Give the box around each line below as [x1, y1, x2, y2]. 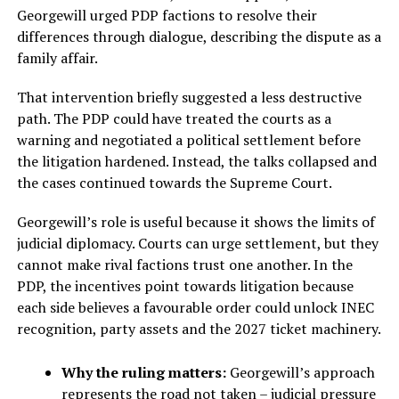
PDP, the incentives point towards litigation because [16, 276, 354, 297]
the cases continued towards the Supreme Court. [16, 173, 332, 193]
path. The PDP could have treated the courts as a [16, 109, 331, 129]
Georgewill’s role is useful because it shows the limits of [16, 212, 375, 232]
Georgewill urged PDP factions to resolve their [16, 5, 317, 26]
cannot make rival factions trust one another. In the [16, 255, 353, 275]
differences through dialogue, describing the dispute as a [16, 27, 381, 47]
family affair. [16, 48, 98, 69]
